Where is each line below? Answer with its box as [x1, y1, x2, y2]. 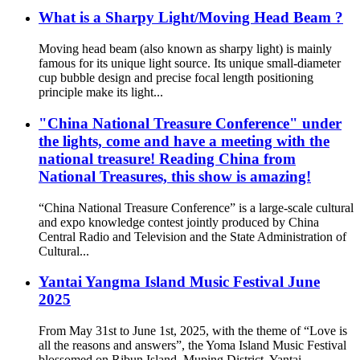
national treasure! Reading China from [39, 149, 296, 167]
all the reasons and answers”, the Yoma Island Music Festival [39, 338, 346, 353]
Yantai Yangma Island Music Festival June [39, 273, 320, 291]
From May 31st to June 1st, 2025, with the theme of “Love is [39, 324, 347, 338]
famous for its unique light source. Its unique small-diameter [39, 56, 341, 71]
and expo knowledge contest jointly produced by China [39, 215, 319, 229]
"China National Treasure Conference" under [39, 114, 342, 132]
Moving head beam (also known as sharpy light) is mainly [39, 42, 332, 56]
